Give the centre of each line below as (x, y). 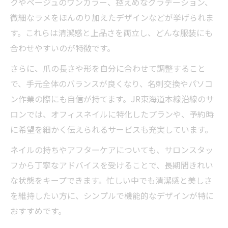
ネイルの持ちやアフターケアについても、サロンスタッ (112, 149)
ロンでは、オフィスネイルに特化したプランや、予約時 (112, 114)
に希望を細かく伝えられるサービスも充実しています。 (111, 129)
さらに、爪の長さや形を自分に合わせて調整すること (108, 68)
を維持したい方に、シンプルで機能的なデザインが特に (112, 195)
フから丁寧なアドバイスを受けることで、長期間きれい (112, 165)
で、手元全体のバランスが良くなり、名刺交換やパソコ (111, 83)
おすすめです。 (38, 210)
